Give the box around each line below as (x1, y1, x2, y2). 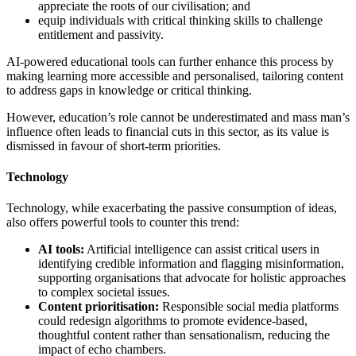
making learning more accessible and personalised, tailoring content (6, 68, 343, 83)
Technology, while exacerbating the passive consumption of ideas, (6, 201, 337, 215)
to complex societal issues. (38, 285, 170, 300)
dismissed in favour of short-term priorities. (6, 138, 221, 153)
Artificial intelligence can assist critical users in (84, 242, 319, 257)
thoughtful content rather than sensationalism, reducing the (38, 328, 330, 342)
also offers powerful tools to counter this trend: (6, 215, 239, 230)
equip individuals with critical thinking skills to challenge (38, 13, 323, 27)
